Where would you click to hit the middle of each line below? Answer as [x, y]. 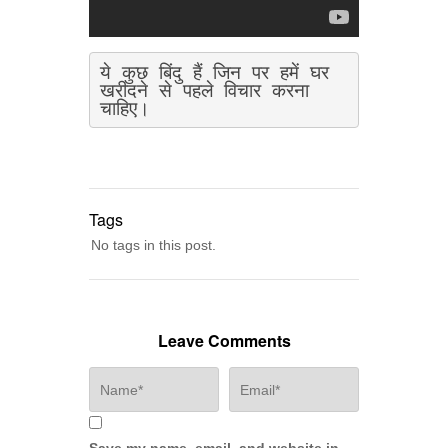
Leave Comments [224, 341]
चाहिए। [125, 108]
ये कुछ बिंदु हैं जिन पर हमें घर [214, 72]
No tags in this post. [153, 245]
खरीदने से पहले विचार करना [204, 90]
